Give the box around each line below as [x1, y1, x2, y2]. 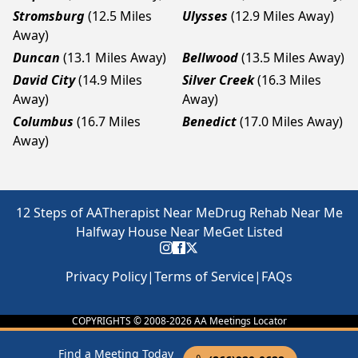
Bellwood [182, 49, 238, 66]
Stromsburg [13, 7, 85, 25]
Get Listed [221, 223, 283, 241]
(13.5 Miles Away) [241, 49, 344, 66]
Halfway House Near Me [75, 223, 222, 241]
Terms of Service [154, 268, 254, 285]
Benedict [182, 113, 237, 130]
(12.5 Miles [88, 7, 152, 25]
